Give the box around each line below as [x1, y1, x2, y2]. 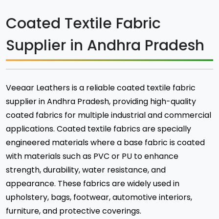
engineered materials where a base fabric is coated [6, 137, 205, 148]
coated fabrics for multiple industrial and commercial [6, 109, 211, 121]
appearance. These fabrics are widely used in [6, 178, 179, 189]
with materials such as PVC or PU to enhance [6, 151, 178, 162]
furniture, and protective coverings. [6, 205, 141, 217]
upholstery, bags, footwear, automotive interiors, [6, 192, 192, 203]
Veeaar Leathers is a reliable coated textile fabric [6, 82, 196, 93]
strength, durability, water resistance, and [6, 164, 166, 175]
